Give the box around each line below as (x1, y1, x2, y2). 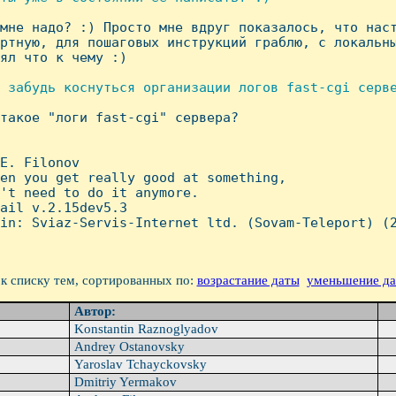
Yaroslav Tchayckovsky (70, 357, 210, 372)
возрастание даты (196, 272, 300, 287)
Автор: (70, 304, 123, 319)
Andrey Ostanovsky (70, 339, 188, 354)
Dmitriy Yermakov (70, 375, 180, 390)
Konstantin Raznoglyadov (70, 322, 222, 337)
